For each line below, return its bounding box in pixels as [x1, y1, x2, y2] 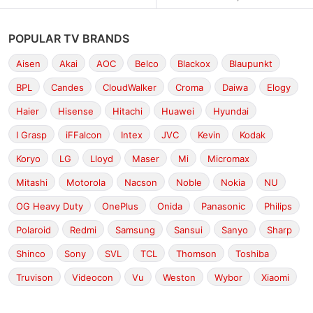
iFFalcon [66, 129, 102, 140]
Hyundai [213, 105, 249, 117]
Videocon [72, 272, 113, 283]
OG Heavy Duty [16, 201, 83, 212]
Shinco [16, 248, 45, 259]
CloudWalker [103, 82, 156, 93]
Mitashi [16, 177, 48, 188]
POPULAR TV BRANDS [8, 31, 129, 45]
